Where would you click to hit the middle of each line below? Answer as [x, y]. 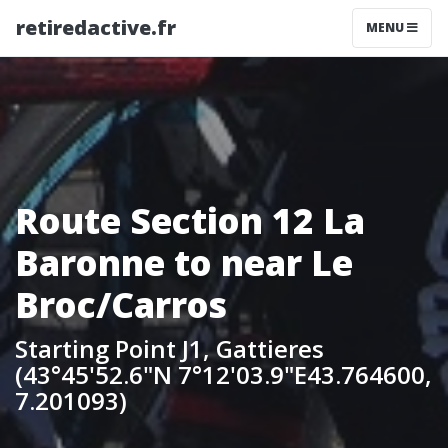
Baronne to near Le [184, 262]
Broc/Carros [121, 304]
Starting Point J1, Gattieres [169, 348]
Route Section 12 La [190, 220]
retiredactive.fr [96, 27]
